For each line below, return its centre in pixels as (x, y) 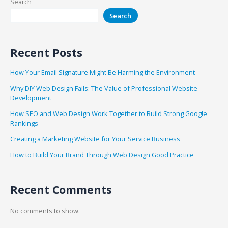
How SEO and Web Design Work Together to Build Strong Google (108, 114)
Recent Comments (61, 190)
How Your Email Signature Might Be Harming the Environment (102, 73)
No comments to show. (45, 211)
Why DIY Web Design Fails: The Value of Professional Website (104, 88)
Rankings (24, 123)
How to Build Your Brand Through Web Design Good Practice (102, 155)
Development (31, 98)
